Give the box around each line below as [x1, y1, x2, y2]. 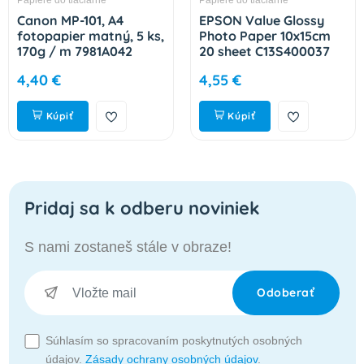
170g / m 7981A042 [17, 42, 133, 59]
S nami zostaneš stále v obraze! [24, 238, 232, 255]
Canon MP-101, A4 [17, 11, 124, 28]
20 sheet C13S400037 [199, 42, 331, 59]
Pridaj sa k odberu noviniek [24, 196, 261, 219]
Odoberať [257, 284, 315, 300]
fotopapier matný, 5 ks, [17, 27, 165, 44]
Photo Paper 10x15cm [199, 27, 331, 44]
